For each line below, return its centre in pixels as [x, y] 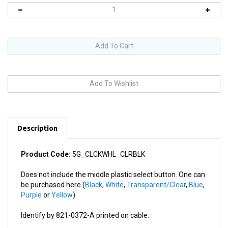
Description [37, 117]
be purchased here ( [53, 173]
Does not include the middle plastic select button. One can [113, 163]
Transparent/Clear [156, 173]
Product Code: [46, 142]
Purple [31, 183]
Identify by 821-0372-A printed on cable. [85, 204]
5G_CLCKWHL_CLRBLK [108, 142]
